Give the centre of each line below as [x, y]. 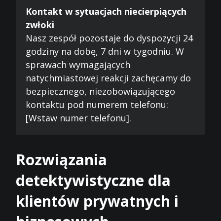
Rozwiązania [62, 159]
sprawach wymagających [78, 64]
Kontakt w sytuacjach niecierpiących [106, 11]
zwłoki [40, 24]
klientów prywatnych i [97, 201]
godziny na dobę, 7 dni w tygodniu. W [105, 51]
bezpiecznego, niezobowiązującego [101, 91]
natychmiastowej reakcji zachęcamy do [109, 78]
